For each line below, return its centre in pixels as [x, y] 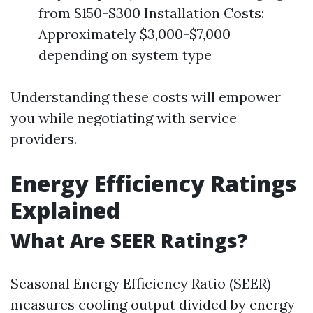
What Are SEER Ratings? [129, 240]
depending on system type [125, 54]
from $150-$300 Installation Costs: [151, 13]
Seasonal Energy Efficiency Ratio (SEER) [141, 283]
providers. [44, 138]
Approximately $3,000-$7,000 [134, 34]
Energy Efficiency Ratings [153, 183]
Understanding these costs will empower [146, 96]
